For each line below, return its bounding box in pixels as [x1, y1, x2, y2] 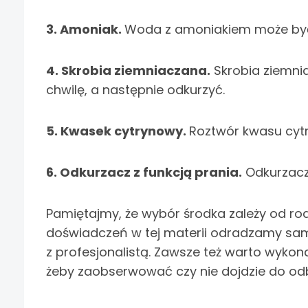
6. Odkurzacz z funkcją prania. [46, 164, 242, 181]
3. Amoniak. [46, 21, 124, 38]
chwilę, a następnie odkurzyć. [46, 81, 225, 99]
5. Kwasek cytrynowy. [46, 122, 189, 140]
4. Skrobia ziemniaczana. [46, 62, 210, 80]
